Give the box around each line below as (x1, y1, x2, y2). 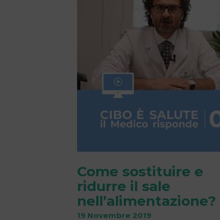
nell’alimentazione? (77, 192, 216, 209)
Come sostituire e (77, 163, 203, 180)
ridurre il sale (77, 177, 170, 194)
